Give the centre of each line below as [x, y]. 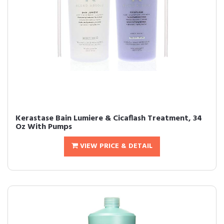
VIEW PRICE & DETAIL [115, 146]
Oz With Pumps [44, 127]
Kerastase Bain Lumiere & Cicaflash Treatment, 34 [109, 118]
